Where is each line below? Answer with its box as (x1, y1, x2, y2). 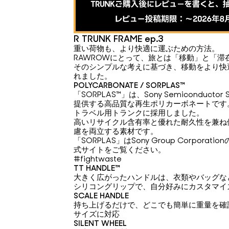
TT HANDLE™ (74, 163, 120, 173)
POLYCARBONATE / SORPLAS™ (74, 80, 185, 90)
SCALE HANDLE (74, 190, 129, 201)
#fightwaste (74, 153, 122, 164)
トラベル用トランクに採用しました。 (74, 107, 204, 118)
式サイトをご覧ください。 (74, 144, 166, 155)
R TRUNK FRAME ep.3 (74, 32, 163, 44)
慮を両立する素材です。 (74, 126, 158, 136)
